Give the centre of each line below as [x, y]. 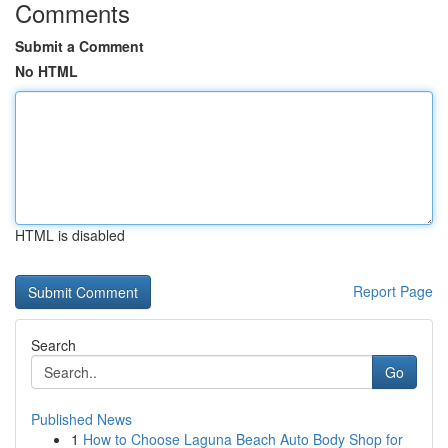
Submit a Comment [79, 46]
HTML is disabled [70, 235]
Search [53, 345]
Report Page [393, 291]
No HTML [46, 71]
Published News [81, 419]
